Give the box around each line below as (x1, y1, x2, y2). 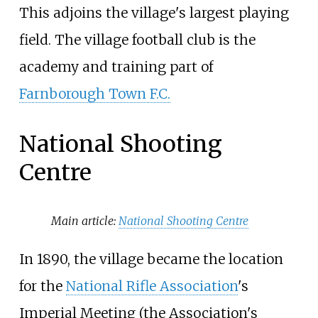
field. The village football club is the (18, 31, 256, 48)
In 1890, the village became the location (18, 251, 283, 268)
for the (18, 278, 66, 295)
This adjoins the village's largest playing (18, 4, 289, 21)
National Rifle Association (65, 278, 238, 295)
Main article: (51, 213, 119, 228)
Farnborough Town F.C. (18, 84, 170, 102)
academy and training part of (18, 57, 213, 75)
